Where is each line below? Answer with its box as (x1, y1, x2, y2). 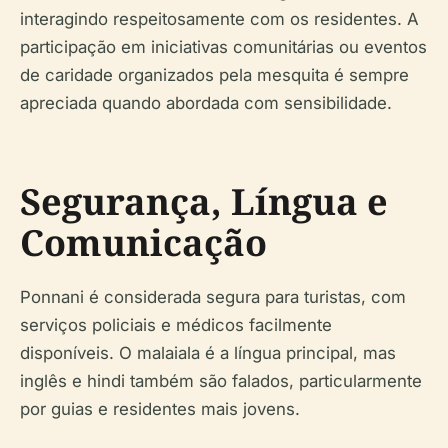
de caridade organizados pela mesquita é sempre (20, 64, 409, 85)
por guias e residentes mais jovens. (20, 398, 300, 419)
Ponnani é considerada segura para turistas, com (20, 286, 406, 307)
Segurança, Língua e (20, 176, 388, 226)
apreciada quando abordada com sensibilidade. (20, 92, 392, 113)
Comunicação (20, 217, 267, 267)
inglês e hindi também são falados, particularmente (20, 370, 422, 391)
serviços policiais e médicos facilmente (20, 314, 332, 335)
